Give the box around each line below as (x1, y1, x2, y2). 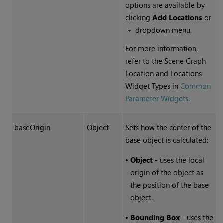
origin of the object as (130, 167, 203, 178)
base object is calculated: (125, 135, 208, 145)
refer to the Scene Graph (125, 56, 206, 66)
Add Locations (152, 12, 204, 23)
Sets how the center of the (125, 122, 211, 133)
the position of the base (130, 180, 209, 190)
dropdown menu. (133, 25, 192, 35)
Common (180, 81, 211, 91)
